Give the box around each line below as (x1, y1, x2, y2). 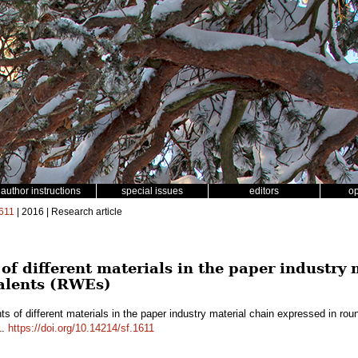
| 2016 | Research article (14, 206, 122, 217)
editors (249, 185, 279, 197)
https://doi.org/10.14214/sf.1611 (8, 322, 154, 334)
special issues (121, 185, 183, 197)
